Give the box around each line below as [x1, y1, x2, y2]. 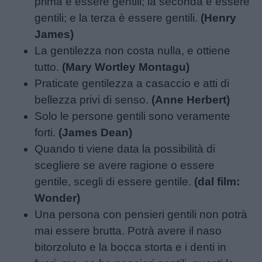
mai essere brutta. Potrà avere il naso [35, 224, 222, 237]
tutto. [35, 60, 63, 73]
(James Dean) [58, 126, 133, 139]
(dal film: [194, 175, 240, 188]
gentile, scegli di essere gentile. [35, 175, 195, 188]
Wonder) [35, 191, 81, 204]
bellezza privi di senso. [35, 93, 152, 106]
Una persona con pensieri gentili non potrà [35, 208, 248, 220]
